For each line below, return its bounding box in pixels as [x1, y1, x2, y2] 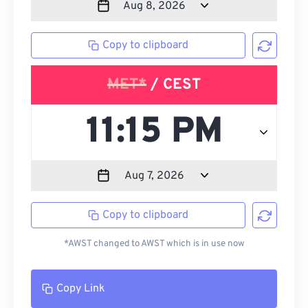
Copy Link [56, 282, 105, 296]
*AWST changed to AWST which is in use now [63, 238, 245, 250]
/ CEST [146, 76, 201, 94]
